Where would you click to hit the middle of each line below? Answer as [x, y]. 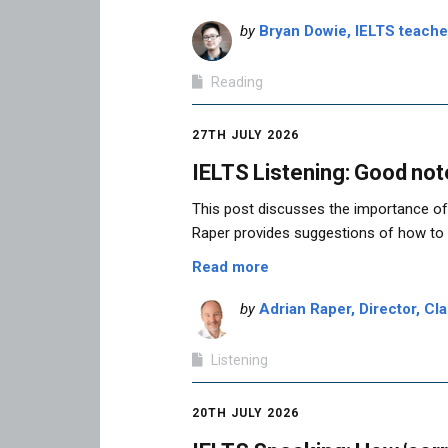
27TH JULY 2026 [245, 134]
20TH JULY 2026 [245, 413]
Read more [230, 267]
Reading [237, 81]
